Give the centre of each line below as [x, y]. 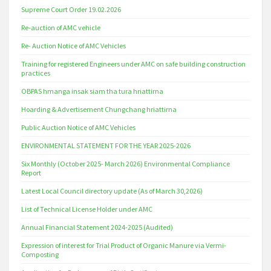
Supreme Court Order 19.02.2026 [71, 9]
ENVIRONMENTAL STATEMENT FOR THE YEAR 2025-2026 [106, 145]
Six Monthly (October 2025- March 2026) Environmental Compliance [126, 164]
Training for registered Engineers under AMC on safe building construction [133, 64]
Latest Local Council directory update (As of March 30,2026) [112, 191]
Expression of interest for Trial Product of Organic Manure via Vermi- [124, 245]
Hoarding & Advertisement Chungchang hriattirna [99, 109]
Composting [40, 254]
